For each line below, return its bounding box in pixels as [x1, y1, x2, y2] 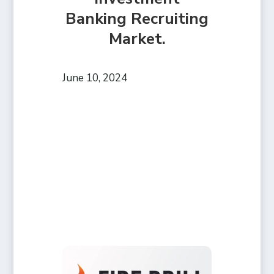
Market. [108, 28, 166, 50]
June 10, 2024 [62, 70, 128, 85]
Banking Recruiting [65, 7, 209, 29]
